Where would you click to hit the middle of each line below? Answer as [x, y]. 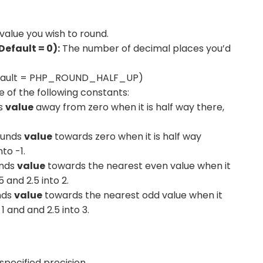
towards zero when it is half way [127, 137]
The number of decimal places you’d [145, 49]
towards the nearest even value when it [138, 166]
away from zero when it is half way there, [129, 107]
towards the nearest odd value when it [133, 195]
